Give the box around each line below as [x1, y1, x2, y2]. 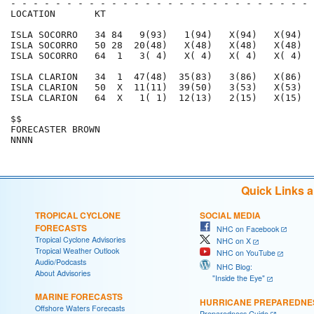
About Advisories [35, 267, 90, 278]
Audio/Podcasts [35, 256, 86, 267]
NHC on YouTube [210, 247, 275, 259]
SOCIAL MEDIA [200, 208, 261, 221]
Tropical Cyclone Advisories [35, 233, 125, 245]
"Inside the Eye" [200, 272, 265, 283]
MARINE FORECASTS [35, 289, 123, 303]
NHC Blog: [210, 261, 252, 272]
